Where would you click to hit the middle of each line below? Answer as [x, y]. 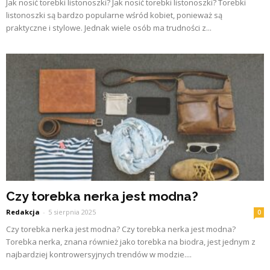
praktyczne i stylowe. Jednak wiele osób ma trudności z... [109, 27]
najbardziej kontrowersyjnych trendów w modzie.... [99, 255]
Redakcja [23, 212]
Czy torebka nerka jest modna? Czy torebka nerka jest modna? [121, 229]
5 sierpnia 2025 [72, 212]
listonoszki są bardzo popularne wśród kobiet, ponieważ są [114, 15]
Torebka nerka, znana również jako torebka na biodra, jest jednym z [131, 242]
